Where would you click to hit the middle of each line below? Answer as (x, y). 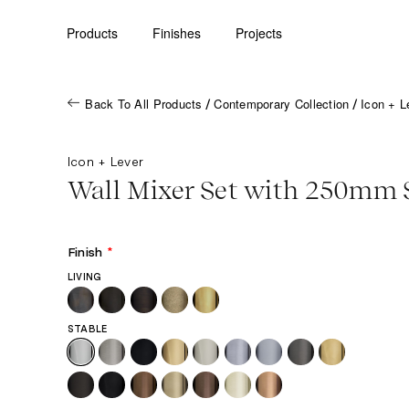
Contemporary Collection (282, 104)
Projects (259, 32)
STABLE (87, 329)
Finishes (177, 32)
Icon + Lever (105, 161)
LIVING (84, 278)
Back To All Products (144, 104)
